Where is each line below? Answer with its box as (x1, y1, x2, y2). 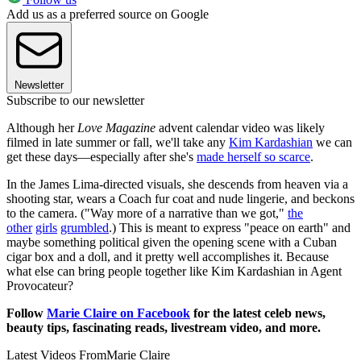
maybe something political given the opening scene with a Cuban (6, 235, 337, 250)
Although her (6, 121, 77, 135)
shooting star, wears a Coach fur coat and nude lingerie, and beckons (6, 192, 355, 206)
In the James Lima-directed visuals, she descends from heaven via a (6, 177, 348, 192)
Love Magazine (77, 121, 156, 135)
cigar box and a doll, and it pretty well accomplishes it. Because (6, 250, 329, 264)
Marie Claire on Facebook (47, 306, 190, 321)
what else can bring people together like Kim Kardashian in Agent (6, 264, 342, 279)
